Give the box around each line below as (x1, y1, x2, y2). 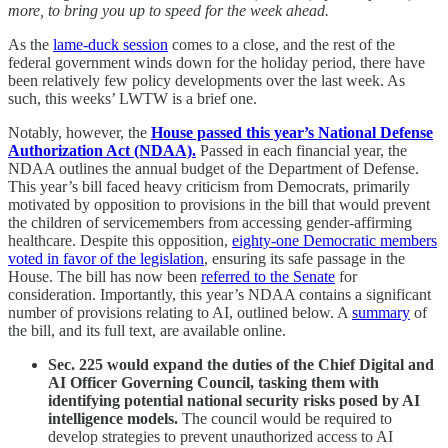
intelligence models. (48, 409, 178, 427)
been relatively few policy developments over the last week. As (8, 71, 405, 89)
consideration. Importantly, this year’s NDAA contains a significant (8, 285, 431, 303)
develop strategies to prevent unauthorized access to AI (48, 427, 393, 445)
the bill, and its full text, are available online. (8, 321, 286, 339)
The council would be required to (178, 409, 392, 427)
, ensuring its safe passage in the (204, 249, 405, 267)
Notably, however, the (8, 123, 151, 141)
